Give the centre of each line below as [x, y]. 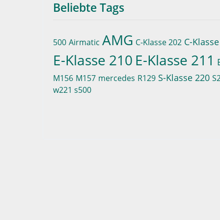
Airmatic [84, 42]
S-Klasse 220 [184, 78]
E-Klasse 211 [175, 60]
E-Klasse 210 [93, 60]
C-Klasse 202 [159, 42]
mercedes [117, 78]
